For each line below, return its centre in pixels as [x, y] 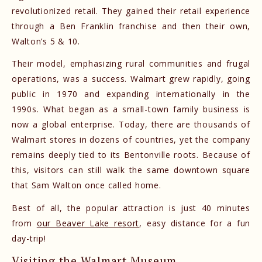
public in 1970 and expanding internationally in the [131, 94]
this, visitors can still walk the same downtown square [131, 170]
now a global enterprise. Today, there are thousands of [131, 125]
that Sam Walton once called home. [87, 185]
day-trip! [29, 238]
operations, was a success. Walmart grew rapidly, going [131, 79]
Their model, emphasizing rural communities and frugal [131, 64]
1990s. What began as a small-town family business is [131, 109]
